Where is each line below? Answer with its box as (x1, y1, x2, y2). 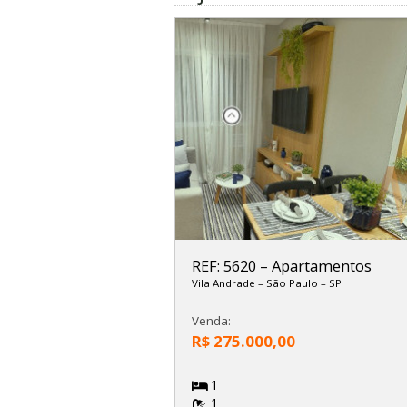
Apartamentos (271, 255, 372, 276)
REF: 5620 (191, 255, 260, 276)
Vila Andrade (191, 275, 258, 290)
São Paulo (265, 275, 321, 290)
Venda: (191, 313, 231, 330)
